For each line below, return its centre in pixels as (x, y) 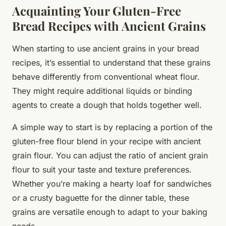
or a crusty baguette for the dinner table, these (101, 197)
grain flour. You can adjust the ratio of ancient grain (110, 155)
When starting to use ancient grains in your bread (106, 48)
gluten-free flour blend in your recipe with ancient (106, 141)
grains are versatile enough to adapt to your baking (110, 212)
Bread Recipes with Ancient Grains (109, 25)
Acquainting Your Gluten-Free (97, 10)
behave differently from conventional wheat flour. (106, 76)
